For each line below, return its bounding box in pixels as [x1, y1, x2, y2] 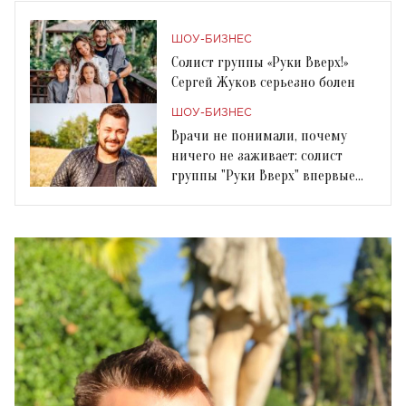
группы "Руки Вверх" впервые [171, 167, 355, 184]
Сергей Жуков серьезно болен [171, 73, 355, 91]
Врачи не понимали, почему [171, 127, 347, 144]
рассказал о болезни [171, 187, 296, 204]
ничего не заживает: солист [171, 147, 343, 164]
